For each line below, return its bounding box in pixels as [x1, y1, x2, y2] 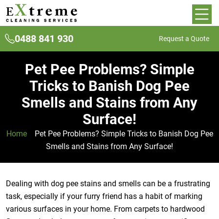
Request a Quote [159, 35, 209, 43]
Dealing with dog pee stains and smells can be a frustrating [6, 179, 210, 188]
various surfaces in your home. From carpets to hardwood [6, 204, 205, 214]
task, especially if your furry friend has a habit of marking [6, 192, 202, 201]
